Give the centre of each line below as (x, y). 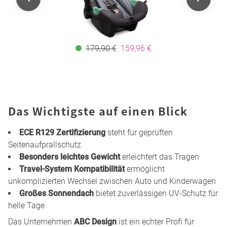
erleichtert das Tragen (160, 157)
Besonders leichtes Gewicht (70, 157)
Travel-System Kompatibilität (72, 169)
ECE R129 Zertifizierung (62, 133)
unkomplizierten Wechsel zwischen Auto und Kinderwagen (112, 181)
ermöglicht (145, 169)
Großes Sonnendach (56, 194)
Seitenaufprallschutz (45, 145)
